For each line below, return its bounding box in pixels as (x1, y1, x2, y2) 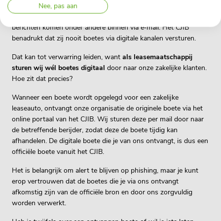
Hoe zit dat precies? (12, 74, 73, 83)
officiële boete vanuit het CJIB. (12, 147, 104, 156)
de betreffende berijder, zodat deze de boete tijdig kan (12, 125, 178, 135)
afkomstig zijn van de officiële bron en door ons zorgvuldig (12, 187, 192, 197)
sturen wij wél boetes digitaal (12, 63, 105, 73)
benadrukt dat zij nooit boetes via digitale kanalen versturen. (12, 34, 196, 43)
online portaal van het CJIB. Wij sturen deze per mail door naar (12, 114, 204, 124)
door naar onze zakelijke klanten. (105, 63, 207, 73)
